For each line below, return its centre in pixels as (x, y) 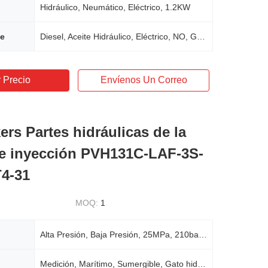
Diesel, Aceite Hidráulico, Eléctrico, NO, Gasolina (201, 36)
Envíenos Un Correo (144, 80)
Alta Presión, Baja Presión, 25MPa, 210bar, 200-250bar (203, 234)
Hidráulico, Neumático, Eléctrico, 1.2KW (115, 7)
